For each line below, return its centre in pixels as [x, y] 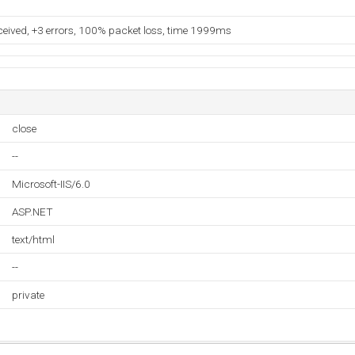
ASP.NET [32, 212]
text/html [33, 239]
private [28, 295]
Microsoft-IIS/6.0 [51, 184]
